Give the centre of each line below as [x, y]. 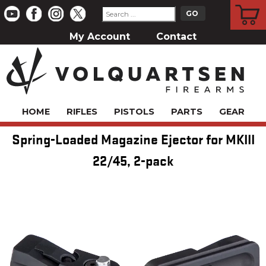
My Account [100, 37]
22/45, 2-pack [133, 160]
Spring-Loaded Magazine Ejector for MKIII [133, 139]
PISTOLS [134, 111]
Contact [176, 37]
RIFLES [82, 111]
